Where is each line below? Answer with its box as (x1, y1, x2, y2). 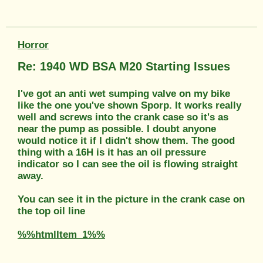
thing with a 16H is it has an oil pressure (18, 146, 206, 158)
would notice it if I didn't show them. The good (18, 134, 235, 146)
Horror (18, 39, 49, 50)
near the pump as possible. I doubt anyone (18, 123, 216, 134)
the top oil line (18, 205, 85, 217)
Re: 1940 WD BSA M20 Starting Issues (18, 59, 230, 73)
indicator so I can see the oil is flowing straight (18, 158, 238, 170)
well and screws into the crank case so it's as (18, 111, 228, 123)
